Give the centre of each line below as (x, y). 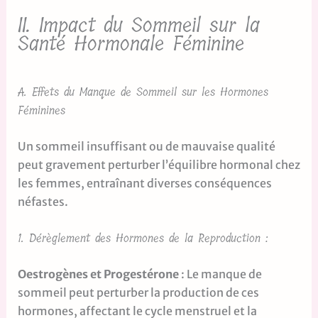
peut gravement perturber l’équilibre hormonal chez (159, 165)
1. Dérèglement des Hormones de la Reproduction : (143, 238)
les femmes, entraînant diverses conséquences (144, 183)
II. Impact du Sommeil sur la (138, 26)
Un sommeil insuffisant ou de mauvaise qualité (146, 147)
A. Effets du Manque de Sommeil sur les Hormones (143, 92)
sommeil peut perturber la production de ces (138, 292)
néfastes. (43, 202)
